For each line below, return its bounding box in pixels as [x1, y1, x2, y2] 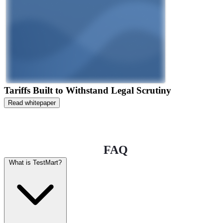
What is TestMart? [9, 159, 62, 166]
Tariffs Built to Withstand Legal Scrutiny [4, 85, 171, 96]
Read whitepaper [8, 99, 56, 107]
